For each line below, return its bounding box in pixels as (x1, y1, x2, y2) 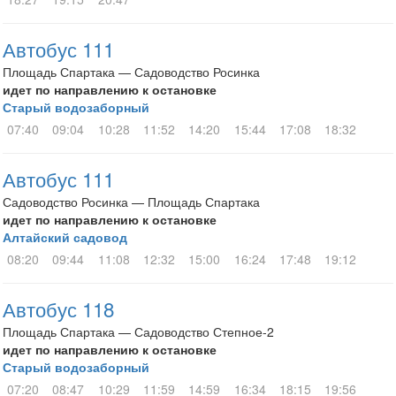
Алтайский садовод (3, 228, 127, 246)
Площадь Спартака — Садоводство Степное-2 (3, 323, 274, 340)
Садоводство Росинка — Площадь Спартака (3, 193, 260, 210)
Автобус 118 (3, 294, 114, 323)
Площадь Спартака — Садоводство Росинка (3, 63, 260, 80)
